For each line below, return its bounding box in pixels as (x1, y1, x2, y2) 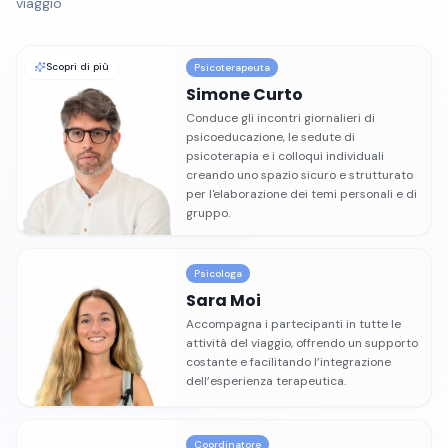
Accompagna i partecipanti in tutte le (186, 316, 402, 333)
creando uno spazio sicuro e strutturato (186, 167, 414, 183)
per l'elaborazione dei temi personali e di (186, 186, 418, 202)
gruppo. (186, 205, 231, 221)
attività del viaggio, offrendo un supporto (186, 335, 419, 352)
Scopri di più (46, 60, 109, 73)
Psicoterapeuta (194, 61, 271, 74)
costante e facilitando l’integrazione (186, 354, 392, 371)
